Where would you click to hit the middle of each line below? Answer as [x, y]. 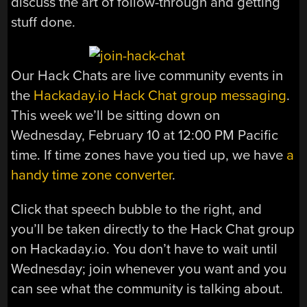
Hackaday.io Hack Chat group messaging [160, 96]
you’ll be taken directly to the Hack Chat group [153, 229]
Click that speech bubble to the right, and [137, 209]
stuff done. [44, 22]
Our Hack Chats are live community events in [147, 76]
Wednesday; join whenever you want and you [149, 269]
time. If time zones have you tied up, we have [149, 156]
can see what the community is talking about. [147, 288]
